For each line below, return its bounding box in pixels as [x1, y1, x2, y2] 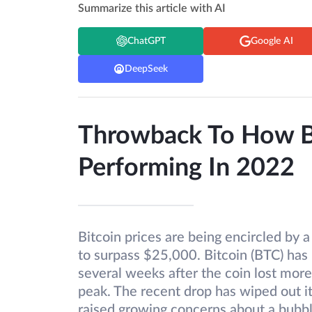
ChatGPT [127, 36, 166, 46]
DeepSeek [125, 63, 168, 74]
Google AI [250, 36, 293, 46]
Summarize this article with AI [78, 3, 226, 15]
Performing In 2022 [78, 155, 295, 181]
